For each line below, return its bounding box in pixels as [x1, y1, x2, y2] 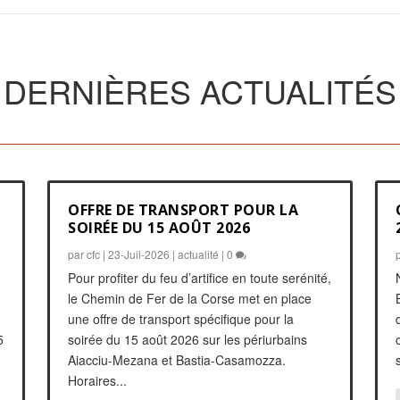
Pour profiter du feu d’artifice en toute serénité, [68, 268, 332, 287]
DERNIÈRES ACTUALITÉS [4, 68, 396, 113]
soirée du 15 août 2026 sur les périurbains [68, 329, 308, 348]
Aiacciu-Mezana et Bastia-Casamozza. [68, 350, 287, 369]
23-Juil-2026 [108, 246, 171, 262]
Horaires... [68, 371, 128, 389]
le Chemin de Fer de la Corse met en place [68, 288, 312, 307]
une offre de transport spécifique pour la [68, 309, 295, 328]
